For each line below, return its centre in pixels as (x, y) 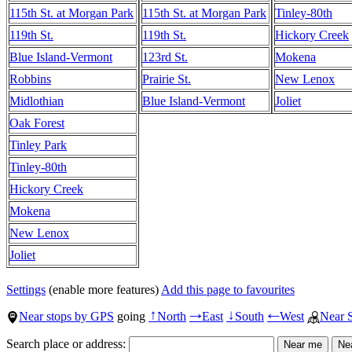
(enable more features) (103, 289)
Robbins (30, 79)
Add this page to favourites (228, 289)
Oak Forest (37, 123)
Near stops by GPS (66, 316)
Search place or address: (68, 343)
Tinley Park (38, 145)
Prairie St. (167, 79)
